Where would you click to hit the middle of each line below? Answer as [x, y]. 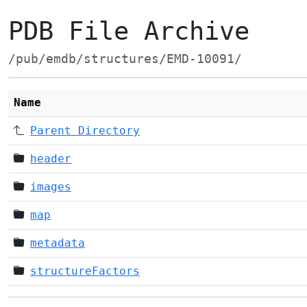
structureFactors [85, 271]
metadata [58, 243]
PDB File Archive [129, 31]
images [51, 187]
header [51, 159]
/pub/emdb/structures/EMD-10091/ [125, 59]
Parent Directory [85, 131]
